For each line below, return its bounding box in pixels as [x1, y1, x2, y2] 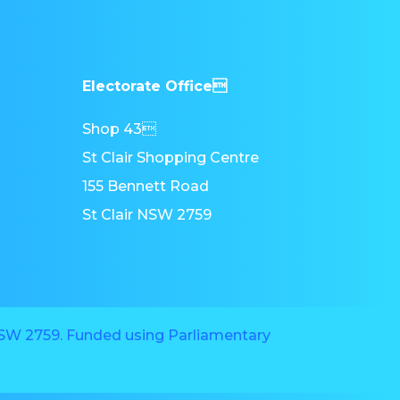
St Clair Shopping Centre [81, 148, 259, 166]
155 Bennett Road [81, 177, 209, 195]
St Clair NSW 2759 [81, 205, 212, 223]
